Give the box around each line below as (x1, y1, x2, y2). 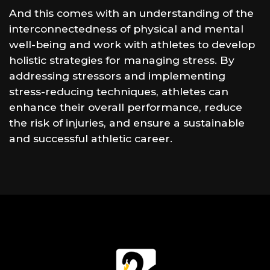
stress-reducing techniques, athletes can (9, 84, 228, 98)
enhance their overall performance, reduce (9, 100, 242, 113)
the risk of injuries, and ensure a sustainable (9, 116, 245, 129)
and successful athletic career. (9, 131, 172, 145)
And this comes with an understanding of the (9, 6, 254, 19)
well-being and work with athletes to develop (9, 37, 255, 51)
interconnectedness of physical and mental (9, 22, 243, 35)
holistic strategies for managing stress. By (9, 53, 234, 66)
